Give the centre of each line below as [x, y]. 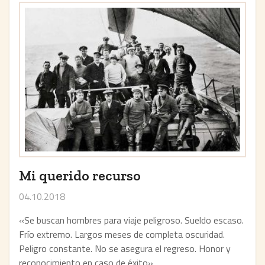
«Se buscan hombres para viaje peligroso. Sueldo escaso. [131, 220]
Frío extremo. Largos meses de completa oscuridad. [122, 234]
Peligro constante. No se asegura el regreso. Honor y [125, 248]
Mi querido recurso [80, 175]
